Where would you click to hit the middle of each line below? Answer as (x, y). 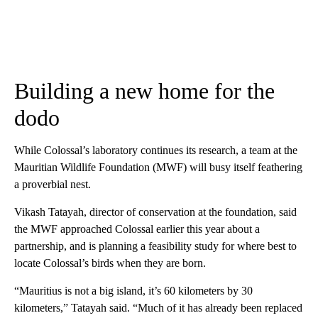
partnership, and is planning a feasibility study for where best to (155, 246)
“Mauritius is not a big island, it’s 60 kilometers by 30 (133, 290)
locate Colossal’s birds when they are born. (110, 263)
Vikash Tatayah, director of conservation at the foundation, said (155, 212)
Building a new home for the (144, 91)
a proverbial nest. (53, 184)
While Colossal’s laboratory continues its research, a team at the (156, 150)
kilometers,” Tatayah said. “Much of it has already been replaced (158, 307)
